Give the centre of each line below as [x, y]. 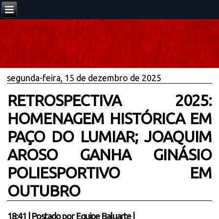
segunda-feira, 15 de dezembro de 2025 [84, 78]
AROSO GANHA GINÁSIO [109, 154]
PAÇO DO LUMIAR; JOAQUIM [109, 136]
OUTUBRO [44, 191]
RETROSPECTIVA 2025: [109, 100]
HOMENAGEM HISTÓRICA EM [109, 118]
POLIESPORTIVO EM [109, 173]
